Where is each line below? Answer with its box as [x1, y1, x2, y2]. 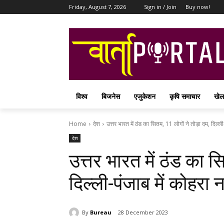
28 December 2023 [118, 208, 168, 216]
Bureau [90, 208, 111, 216]
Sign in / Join [144, 3, 176, 10]
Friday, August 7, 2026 [69, 3, 126, 10]
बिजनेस [101, 91, 120, 101]
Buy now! [185, 3, 210, 10]
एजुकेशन [134, 91, 155, 101]
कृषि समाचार [169, 91, 200, 101]
